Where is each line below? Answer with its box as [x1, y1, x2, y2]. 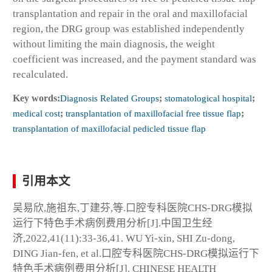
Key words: [13, 92, 60, 103]
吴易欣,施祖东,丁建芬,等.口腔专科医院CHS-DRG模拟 [13, 202, 253, 214]
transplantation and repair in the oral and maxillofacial [13, 7, 248, 19]
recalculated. [13, 68, 68, 80]
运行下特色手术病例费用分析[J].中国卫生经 [13, 217, 212, 229]
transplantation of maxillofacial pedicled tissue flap [13, 123, 206, 134]
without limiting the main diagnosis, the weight [13, 38, 215, 50]
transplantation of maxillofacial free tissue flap [63, 107, 241, 118]
